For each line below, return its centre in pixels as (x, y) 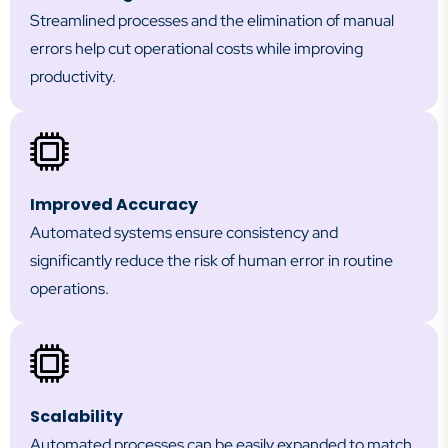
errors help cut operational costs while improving (196, 48)
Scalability (76, 416)
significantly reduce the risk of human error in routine (211, 260)
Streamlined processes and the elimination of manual (212, 20)
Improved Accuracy (114, 204)
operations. (69, 288)
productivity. (73, 76)
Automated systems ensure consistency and (184, 232)
